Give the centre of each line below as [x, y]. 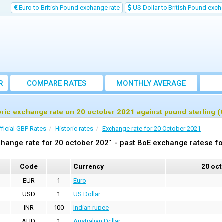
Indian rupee [91, 207]
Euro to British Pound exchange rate [69, 8]
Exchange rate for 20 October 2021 [151, 129]
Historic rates [74, 129]
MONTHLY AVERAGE [151, 83]
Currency [88, 166]
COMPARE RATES [56, 83]
